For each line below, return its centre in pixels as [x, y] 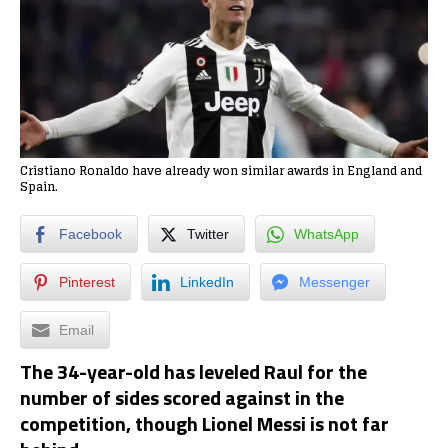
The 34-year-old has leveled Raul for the [193, 372]
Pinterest [87, 282]
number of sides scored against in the [182, 398]
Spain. [39, 187]
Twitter [208, 234]
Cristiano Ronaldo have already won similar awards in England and [221, 171]
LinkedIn [207, 282]
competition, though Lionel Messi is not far [204, 424]
